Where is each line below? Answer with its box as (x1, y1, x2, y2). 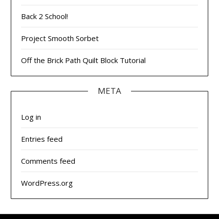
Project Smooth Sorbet (21, 33, 99, 44)
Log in (21, 112, 42, 122)
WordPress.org (21, 178, 73, 188)
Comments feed (21, 156, 76, 166)
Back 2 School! (21, 11, 68, 22)
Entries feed (21, 134, 63, 144)
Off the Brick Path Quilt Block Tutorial (21, 55, 146, 66)
